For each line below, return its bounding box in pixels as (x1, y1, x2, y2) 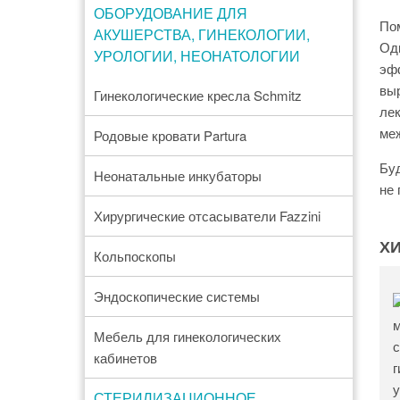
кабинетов (93, 348, 157, 367)
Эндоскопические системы (93, 287, 260, 305)
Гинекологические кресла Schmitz (93, 86, 302, 104)
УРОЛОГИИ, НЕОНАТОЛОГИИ (93, 46, 300, 66)
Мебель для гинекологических (93, 327, 281, 346)
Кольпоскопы (93, 246, 176, 265)
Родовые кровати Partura (93, 126, 246, 145)
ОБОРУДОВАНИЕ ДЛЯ (93, 3, 247, 23)
